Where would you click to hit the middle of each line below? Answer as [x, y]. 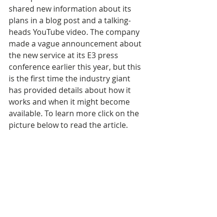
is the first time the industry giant [70, 78]
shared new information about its [71, 9]
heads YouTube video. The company [75, 32]
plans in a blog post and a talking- [70, 20]
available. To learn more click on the [75, 113]
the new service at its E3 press [64, 55]
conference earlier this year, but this [76, 67]
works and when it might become [70, 102]
